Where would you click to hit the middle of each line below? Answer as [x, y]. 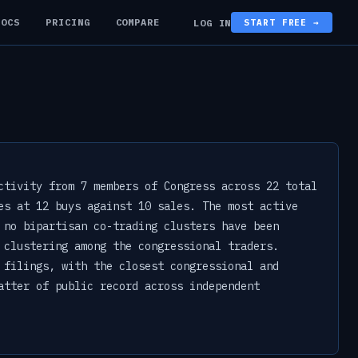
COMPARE [138, 22]
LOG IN [212, 22]
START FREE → [282, 22]
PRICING [68, 22]
